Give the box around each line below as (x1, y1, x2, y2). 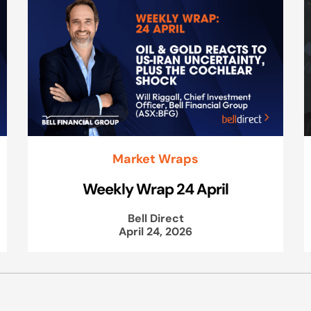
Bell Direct (127, 210, 184, 225)
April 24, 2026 (119, 224, 192, 238)
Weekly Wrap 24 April (83, 178, 228, 199)
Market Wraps (112, 150, 199, 167)
